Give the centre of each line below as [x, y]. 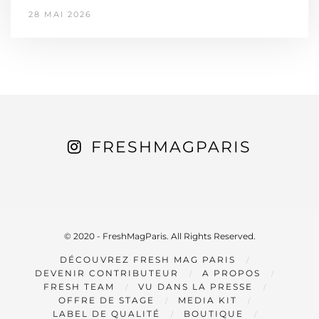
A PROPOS [231, 273]
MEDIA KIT [208, 300]
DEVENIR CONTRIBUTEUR [107, 273]
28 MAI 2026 [60, 14]
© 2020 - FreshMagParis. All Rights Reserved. [159, 236]
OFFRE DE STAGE [106, 300]
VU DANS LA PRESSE [195, 287]
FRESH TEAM [79, 287]
